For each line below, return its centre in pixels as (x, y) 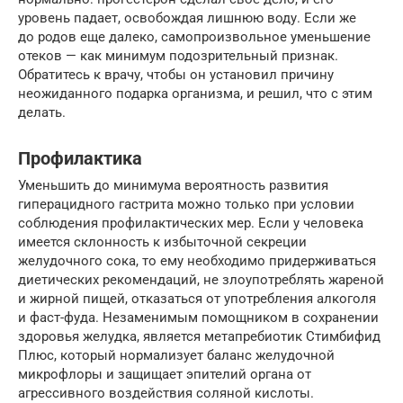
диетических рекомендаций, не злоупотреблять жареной (201, 280)
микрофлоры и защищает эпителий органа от (165, 375)
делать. (42, 113)
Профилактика (80, 158)
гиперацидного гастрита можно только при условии (186, 205)
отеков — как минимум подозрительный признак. (178, 56)
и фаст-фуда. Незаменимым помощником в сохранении (198, 318)
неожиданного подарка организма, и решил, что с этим (195, 94)
